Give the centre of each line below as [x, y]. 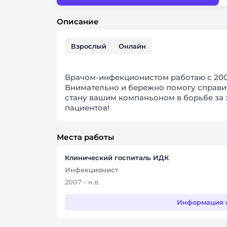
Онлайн [132, 46]
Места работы [85, 137]
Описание [78, 22]
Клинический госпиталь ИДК [117, 158]
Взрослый [89, 46]
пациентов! [87, 108]
